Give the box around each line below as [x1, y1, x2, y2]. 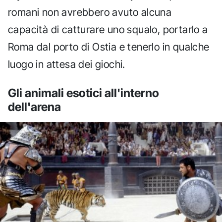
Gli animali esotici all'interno [8, 86, 159, 101]
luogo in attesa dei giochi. [8, 58, 125, 71]
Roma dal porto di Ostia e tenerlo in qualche [8, 41, 210, 54]
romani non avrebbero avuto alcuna [8, 6, 172, 19]
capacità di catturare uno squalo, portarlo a [8, 23, 208, 36]
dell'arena [8, 100, 61, 114]
